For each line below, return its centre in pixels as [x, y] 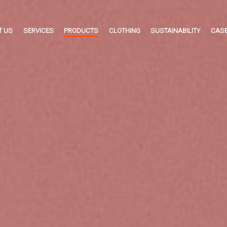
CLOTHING [124, 31]
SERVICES [38, 31]
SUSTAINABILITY [176, 31]
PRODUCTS [81, 31]
